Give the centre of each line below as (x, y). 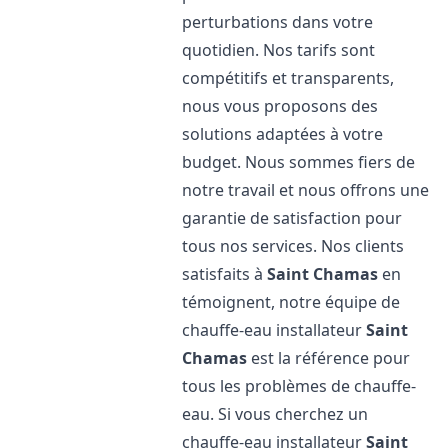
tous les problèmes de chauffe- (299, 386)
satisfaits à (225, 274)
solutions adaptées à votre (283, 134)
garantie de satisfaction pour (292, 218)
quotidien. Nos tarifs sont (279, 50)
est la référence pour (329, 358)
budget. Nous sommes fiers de (299, 162)
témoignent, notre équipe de (291, 302)
